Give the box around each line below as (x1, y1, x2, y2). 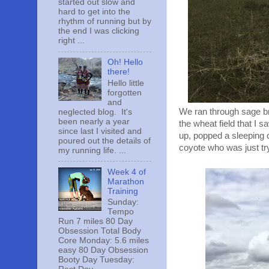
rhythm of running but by (58, 17, 151, 26)
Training (107, 186, 139, 196)
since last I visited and (58, 126, 142, 136)
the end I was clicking (58, 26, 139, 36)
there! (107, 67, 130, 77)
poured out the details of (58, 136, 151, 145)
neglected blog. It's (58, 107, 132, 116)
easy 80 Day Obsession (58, 246, 148, 255)
